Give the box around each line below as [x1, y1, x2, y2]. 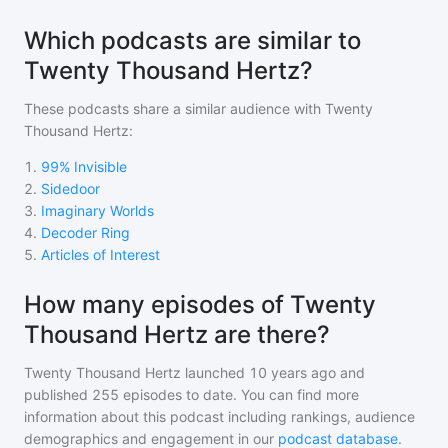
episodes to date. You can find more [119, 386, 359, 403]
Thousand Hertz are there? [24, 320, 330, 349]
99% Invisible [41, 158, 127, 175]
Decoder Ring [41, 224, 130, 241]
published [24, 386, 88, 403]
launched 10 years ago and [181, 364, 365, 381]
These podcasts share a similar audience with [24, 100, 325, 117]
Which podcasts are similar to [24, 26, 361, 55]
